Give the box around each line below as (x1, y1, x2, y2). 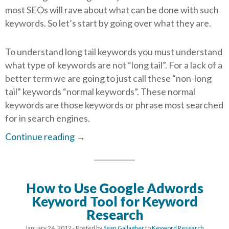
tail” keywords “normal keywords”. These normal (5, 86, 195, 98)
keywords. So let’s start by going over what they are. (5, 17, 211, 29)
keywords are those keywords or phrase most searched (5, 99, 223, 111)
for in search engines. (5, 112, 90, 124)
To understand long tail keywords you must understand (5, 46, 222, 58)
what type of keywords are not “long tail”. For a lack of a (5, 59, 222, 71)
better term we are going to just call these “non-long (5, 73, 212, 84)
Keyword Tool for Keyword (31, 193, 198, 210)
